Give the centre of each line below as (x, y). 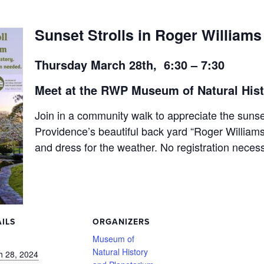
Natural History (120, 252)
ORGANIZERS (121, 222)
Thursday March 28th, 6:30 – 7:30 (129, 64)
